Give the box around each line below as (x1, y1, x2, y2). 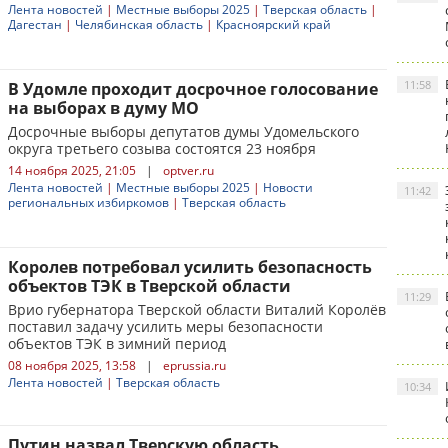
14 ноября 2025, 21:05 (8, 162, 136, 179)
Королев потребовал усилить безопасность (8, 256, 372, 278)
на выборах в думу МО (8, 97, 199, 119)
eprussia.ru (163, 357, 226, 374)
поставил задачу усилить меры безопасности (8, 317, 323, 336)
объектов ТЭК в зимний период (8, 334, 226, 353)
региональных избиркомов (8, 194, 169, 211)
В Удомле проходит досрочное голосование (8, 78, 378, 100)
